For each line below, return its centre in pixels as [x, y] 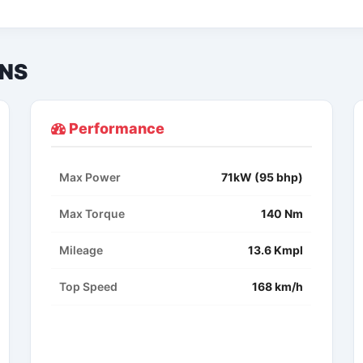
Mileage [81, 250]
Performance [115, 129]
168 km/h [278, 287]
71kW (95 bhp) [263, 177]
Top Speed [89, 287]
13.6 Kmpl [276, 250]
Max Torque [92, 214]
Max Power [90, 177]
